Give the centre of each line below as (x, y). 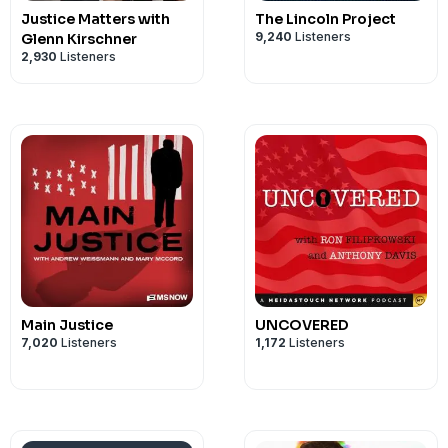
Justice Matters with (95, 19)
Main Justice (67, 325)
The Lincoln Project (325, 19)
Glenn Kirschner (79, 39)
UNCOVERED (302, 325)
